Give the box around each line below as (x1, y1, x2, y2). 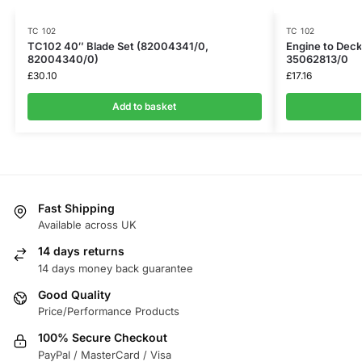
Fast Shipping (38, 201, 115, 216)
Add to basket (112, 100, 177, 113)
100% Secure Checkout (38, 330, 167, 345)
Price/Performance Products (38, 305, 179, 318)
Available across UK (38, 218, 137, 232)
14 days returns (38, 244, 124, 259)
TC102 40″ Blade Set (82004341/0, (27, 40, 208, 53)
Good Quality (38, 287, 111, 301)
